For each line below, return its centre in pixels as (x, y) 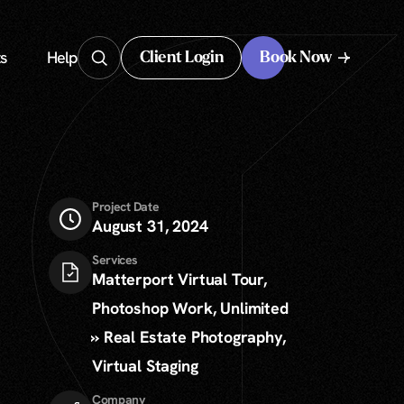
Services (115, 260)
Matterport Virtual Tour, (179, 279)
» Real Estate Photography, (189, 337)
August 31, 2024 (150, 226)
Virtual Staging (145, 366)
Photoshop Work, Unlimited (190, 308)
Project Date (126, 207)
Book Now (296, 58)
